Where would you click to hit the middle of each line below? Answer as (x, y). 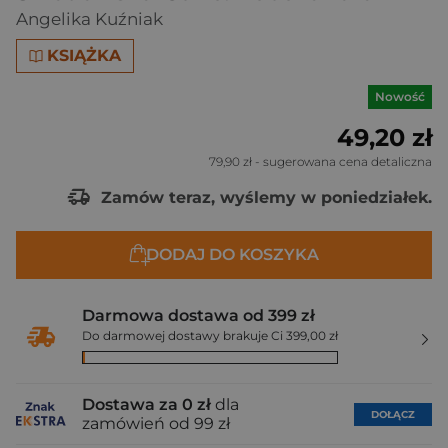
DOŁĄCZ (393, 414)
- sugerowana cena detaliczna (342, 161)
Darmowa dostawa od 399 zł (198, 315)
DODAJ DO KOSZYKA (232, 254)
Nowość (400, 96)
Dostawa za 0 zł (146, 404)
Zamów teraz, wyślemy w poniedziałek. (264, 197)
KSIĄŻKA (84, 55)
